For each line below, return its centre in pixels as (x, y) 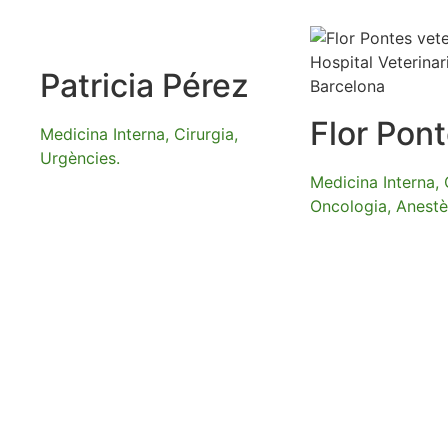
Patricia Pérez (144, 86)
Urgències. (80, 158)
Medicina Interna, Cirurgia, (139, 134)
